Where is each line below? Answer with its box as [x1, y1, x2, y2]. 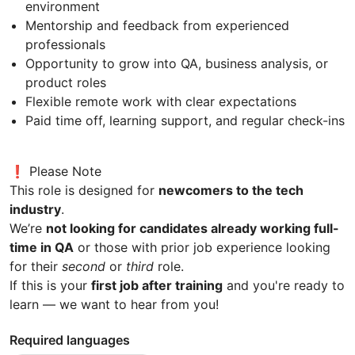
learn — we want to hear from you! [10, 296, 219, 312]
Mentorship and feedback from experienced [25, 17, 289, 33]
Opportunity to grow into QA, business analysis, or [25, 55, 328, 71]
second [62, 258, 105, 274]
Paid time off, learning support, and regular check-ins [25, 112, 345, 128]
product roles [25, 74, 106, 90]
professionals [25, 36, 105, 52]
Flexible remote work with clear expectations [25, 93, 296, 109]
